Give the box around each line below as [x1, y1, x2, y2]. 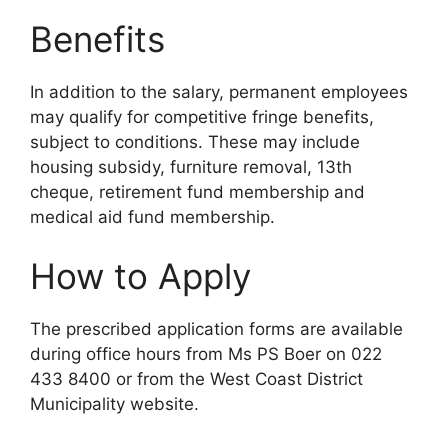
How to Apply [30, 255, 251, 298]
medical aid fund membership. [30, 206, 275, 227]
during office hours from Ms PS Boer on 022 [30, 344, 382, 365]
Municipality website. [30, 394, 199, 415]
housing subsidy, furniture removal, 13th [30, 156, 352, 177]
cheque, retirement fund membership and [30, 181, 365, 202]
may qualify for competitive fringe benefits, [30, 106, 374, 127]
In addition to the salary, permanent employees [30, 81, 408, 102]
